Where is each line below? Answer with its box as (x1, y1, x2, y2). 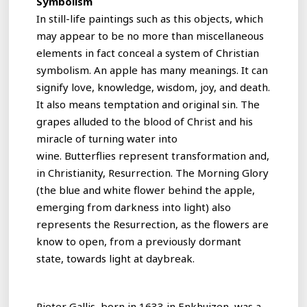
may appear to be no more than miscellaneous (36, 28, 265, 42)
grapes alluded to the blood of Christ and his (36, 114, 254, 128)
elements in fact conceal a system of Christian (36, 45, 260, 60)
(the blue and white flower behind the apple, (36, 182, 256, 197)
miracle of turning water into (36, 131, 178, 145)
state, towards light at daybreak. (36, 251, 195, 265)
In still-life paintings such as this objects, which (36, 11, 264, 25)
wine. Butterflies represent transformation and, (36, 148, 270, 162)
